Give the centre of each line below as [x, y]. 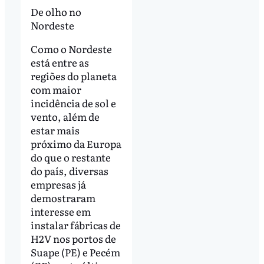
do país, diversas [69, 171]
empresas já [58, 184]
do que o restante [70, 157]
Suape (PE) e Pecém [75, 252]
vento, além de [65, 117]
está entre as [60, 62]
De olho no [56, 12]
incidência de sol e [73, 103]
